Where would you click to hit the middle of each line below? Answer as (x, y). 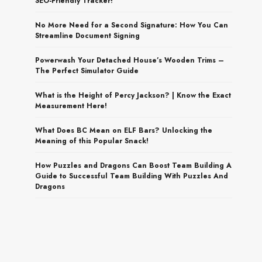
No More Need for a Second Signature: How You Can (132, 25)
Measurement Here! (71, 106)
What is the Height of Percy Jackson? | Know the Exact (133, 95)
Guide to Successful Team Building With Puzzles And (132, 176)
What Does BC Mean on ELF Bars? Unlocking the (124, 130)
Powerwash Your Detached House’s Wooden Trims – (130, 60)
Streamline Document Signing (88, 35)
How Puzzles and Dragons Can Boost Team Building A (134, 165)
